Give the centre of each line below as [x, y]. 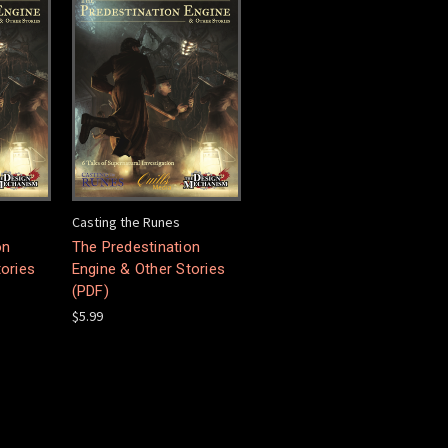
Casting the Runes [125, 221]
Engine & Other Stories [148, 268]
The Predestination [135, 246]
